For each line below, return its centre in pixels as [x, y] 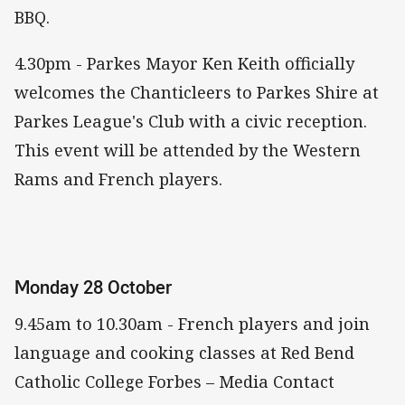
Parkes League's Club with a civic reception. [191, 121]
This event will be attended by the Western [188, 150]
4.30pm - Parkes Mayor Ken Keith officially [184, 63]
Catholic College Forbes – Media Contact [174, 382]
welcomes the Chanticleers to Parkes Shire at [197, 92]
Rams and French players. [118, 179]
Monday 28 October [93, 287]
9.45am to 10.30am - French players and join [192, 324]
